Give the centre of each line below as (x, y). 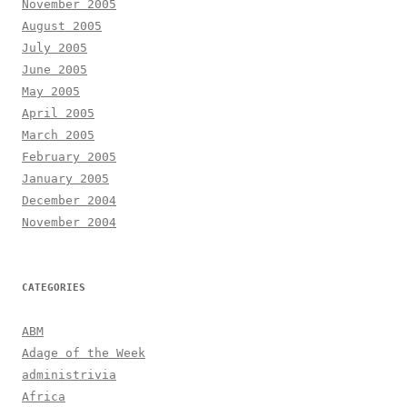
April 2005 (58, 114)
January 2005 (65, 179)
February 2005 (69, 157)
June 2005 (55, 70)
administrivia (69, 375)
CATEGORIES (54, 288)
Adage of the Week (84, 353)
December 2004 (69, 201)
